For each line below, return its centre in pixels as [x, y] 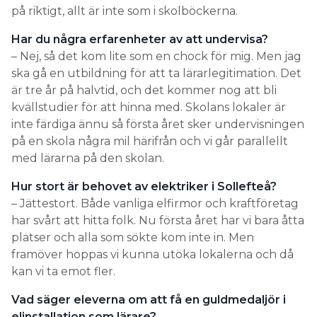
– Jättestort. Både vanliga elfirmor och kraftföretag [155, 204]
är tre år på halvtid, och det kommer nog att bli [144, 91]
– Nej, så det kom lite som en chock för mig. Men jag [156, 57]
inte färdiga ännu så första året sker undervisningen [158, 125]
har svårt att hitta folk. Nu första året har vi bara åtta [158, 221]
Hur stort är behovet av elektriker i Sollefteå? [144, 187]
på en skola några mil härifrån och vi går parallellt [150, 142]
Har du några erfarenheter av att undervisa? [140, 40]
